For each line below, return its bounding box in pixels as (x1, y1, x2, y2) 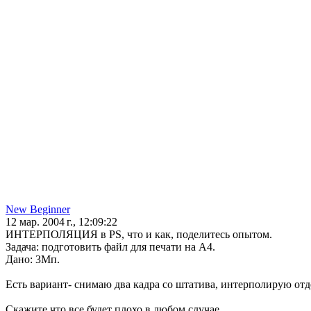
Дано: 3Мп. (6, 253, 60, 266)
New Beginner (6, 203, 70, 216)
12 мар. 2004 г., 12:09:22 (6, 216, 117, 228)
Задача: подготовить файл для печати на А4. (6, 241, 215, 253)
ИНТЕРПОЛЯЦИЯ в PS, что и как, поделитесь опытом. (6, 228, 272, 241)
